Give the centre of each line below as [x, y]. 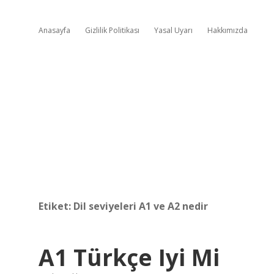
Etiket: [56, 206]
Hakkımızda [228, 30]
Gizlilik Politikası [112, 30]
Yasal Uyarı [173, 30]
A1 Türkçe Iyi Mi [129, 257]
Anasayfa [54, 30]
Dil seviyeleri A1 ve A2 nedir [141, 206]
